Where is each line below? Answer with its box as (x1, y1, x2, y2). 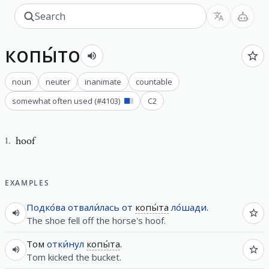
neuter (46, 76, 70, 87)
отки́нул (47, 237, 84, 250)
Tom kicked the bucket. (26, 250, 121, 263)
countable (136, 76, 172, 87)
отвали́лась (68, 201, 119, 213)
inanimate (85, 76, 121, 87)
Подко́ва (26, 201, 65, 213)
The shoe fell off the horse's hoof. (26, 214, 166, 226)
